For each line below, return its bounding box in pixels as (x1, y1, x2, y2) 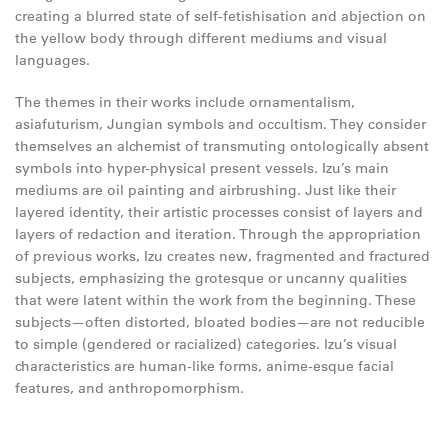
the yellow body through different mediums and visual (15, 29, 387, 47)
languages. (15, 51, 90, 69)
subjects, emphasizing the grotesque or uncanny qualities (15, 269, 407, 287)
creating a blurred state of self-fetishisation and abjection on (15, 7, 426, 25)
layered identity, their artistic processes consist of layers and (15, 203, 423, 221)
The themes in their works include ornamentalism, (15, 93, 355, 111)
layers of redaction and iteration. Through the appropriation (15, 225, 421, 243)
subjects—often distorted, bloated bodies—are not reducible (15, 313, 425, 331)
